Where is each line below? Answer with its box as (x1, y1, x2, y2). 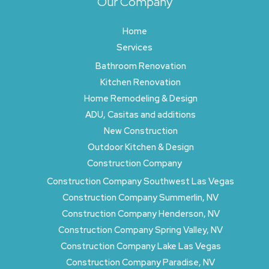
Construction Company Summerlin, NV (62, 192, 219, 204)
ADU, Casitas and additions (85, 108, 196, 120)
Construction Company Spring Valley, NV (58, 224, 223, 236)
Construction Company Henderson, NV (61, 208, 220, 220)
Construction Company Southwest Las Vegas (47, 175, 234, 187)
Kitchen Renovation (100, 76, 181, 88)
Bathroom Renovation (95, 59, 186, 71)
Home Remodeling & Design (83, 92, 198, 104)
